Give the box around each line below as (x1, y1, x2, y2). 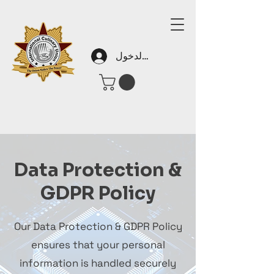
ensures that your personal (31, 238, 165, 251)
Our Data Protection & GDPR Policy (13, 220, 182, 233)
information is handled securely (20, 256, 176, 270)
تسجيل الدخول (116, 50, 174, 62)
